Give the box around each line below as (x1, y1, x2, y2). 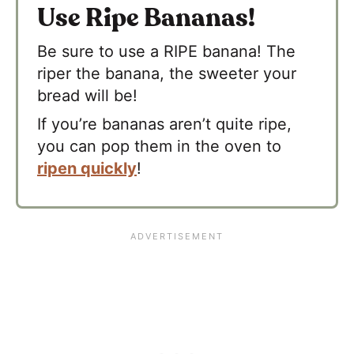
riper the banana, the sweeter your (37, 63, 296, 83)
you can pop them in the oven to (37, 136, 281, 156)
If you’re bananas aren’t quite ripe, (37, 114, 292, 134)
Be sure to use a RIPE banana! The (37, 41, 296, 61)
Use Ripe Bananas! (37, 5, 255, 31)
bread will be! (37, 85, 137, 105)
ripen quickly (37, 158, 137, 178)
